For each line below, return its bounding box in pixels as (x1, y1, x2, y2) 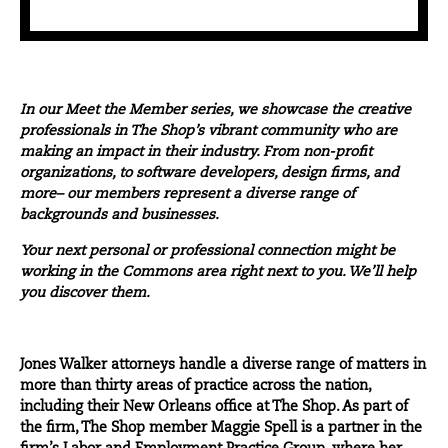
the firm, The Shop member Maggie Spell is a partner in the (20, 421, 422, 436)
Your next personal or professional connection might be (20, 244, 395, 259)
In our (20, 103, 65, 118)
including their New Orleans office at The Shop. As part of (20, 400, 408, 415)
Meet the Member (65, 103, 186, 118)
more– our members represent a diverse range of (20, 187, 355, 202)
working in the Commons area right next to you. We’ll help (20, 265, 416, 280)
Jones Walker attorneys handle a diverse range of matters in (20, 358, 426, 373)
